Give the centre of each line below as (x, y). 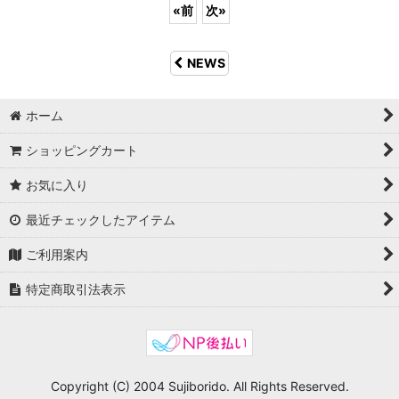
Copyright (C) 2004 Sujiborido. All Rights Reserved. (199, 386)
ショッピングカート (82, 150)
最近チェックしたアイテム (101, 220)
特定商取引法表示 (76, 289)
